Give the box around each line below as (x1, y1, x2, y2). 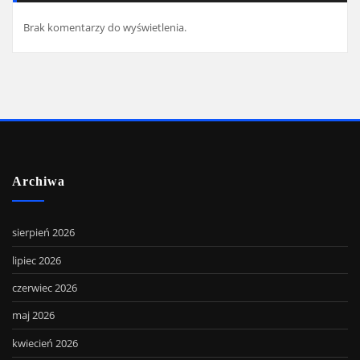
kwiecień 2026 (12, 335, 78, 350)
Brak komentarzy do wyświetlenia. (23, 19, 186, 35)
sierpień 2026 (12, 225, 75, 240)
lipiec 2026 (12, 252, 61, 268)
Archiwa (12, 174, 65, 189)
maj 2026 (12, 308, 55, 323)
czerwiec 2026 (12, 280, 77, 296)
